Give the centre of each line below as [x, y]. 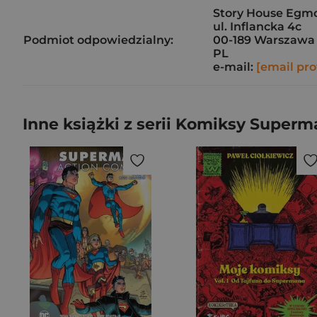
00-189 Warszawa [264, 40]
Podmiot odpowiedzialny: [98, 40]
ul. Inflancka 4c [257, 27]
